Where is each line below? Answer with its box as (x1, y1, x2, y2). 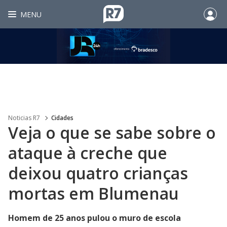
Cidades (51, 113, 73, 122)
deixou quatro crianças (8, 162, 188, 184)
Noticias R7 (8, 113, 40, 122)
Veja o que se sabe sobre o (8, 122, 216, 143)
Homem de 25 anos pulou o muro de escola (8, 212, 181, 223)
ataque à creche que (8, 142, 167, 164)
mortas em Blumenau (8, 182, 179, 204)
